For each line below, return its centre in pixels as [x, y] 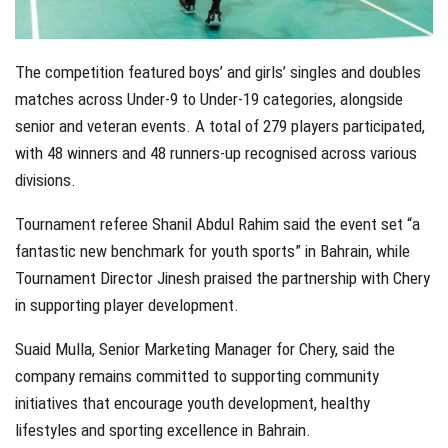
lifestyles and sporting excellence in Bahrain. [163, 429]
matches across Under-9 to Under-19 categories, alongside [209, 98]
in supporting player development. [127, 304]
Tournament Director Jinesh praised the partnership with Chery [222, 277]
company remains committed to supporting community [197, 375]
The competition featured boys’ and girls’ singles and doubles [218, 71]
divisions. [45, 179]
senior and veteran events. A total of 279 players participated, [220, 125]
